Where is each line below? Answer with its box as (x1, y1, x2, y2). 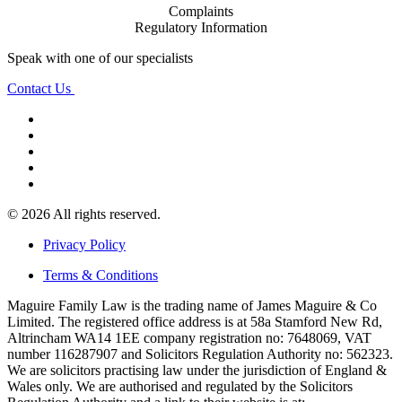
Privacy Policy (43, 236, 126, 252)
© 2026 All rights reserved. (7, 205, 161, 222)
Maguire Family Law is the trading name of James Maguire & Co (7, 297, 377, 313)
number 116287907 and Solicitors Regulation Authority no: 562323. (7, 345, 393, 362)
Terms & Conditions (43, 267, 158, 283)
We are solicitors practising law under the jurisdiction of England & (7, 362, 387, 378)
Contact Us (7, 80, 74, 96)
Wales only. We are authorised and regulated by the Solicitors (7, 378, 353, 394)
